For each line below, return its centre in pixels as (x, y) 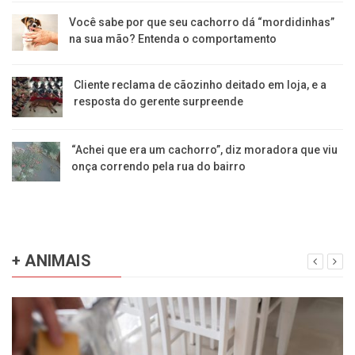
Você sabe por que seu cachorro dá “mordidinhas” (201, 22)
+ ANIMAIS (52, 260)
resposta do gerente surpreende (158, 101)
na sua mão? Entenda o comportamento (172, 38)
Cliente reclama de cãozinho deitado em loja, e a (200, 84)
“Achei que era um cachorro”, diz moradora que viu (205, 149)
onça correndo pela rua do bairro (159, 166)
